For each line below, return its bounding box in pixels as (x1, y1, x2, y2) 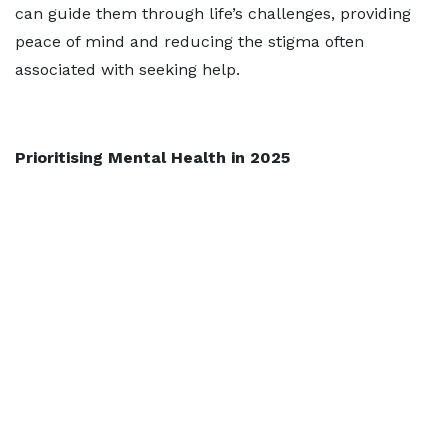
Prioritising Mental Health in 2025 (15, 148, 290, 168)
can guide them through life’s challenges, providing (15, 4, 411, 24)
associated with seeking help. (15, 60, 240, 80)
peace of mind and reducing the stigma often (15, 32, 364, 52)
